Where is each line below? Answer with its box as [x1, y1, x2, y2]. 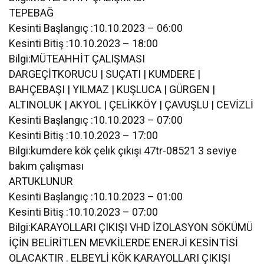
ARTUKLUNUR [9, 174, 73, 187]
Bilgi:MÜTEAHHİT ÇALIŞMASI [9, 52, 146, 65]
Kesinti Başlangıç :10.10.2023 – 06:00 [9, 21, 183, 34]
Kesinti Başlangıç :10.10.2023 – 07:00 [9, 113, 183, 126]
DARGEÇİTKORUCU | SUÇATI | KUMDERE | [9, 67, 201, 80]
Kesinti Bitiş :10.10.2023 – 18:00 [9, 37, 159, 49]
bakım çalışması [9, 159, 84, 172]
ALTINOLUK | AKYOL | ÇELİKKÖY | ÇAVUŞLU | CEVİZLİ [9, 98, 254, 111]
